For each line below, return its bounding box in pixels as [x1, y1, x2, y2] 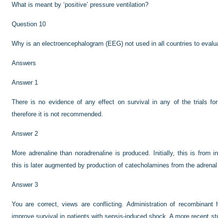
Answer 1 [12, 79, 38, 86]
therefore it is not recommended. [12, 110, 103, 118]
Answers [12, 59, 36, 67]
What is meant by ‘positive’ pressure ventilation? [12, 1, 148, 8]
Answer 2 [12, 130, 38, 137]
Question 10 [12, 20, 46, 28]
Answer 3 [12, 181, 38, 188]
